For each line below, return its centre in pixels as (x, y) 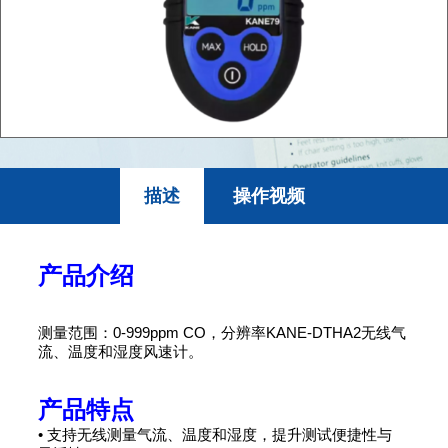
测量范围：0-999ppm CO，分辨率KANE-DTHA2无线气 (222, 333)
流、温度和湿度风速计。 (120, 352)
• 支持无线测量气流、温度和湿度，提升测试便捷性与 (215, 435)
